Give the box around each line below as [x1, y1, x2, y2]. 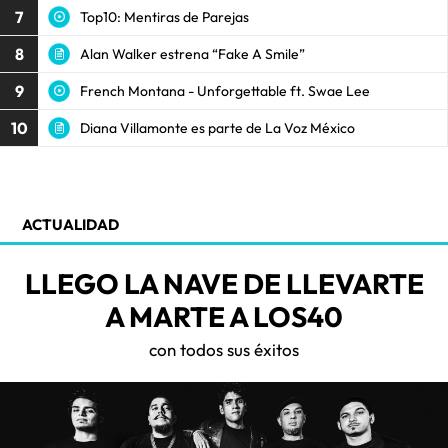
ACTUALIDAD [22, 215, 119, 234]
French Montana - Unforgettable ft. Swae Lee [80, 81, 370, 100]
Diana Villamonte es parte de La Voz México [80, 118, 355, 137]
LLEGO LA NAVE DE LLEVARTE [24, 266, 424, 301]
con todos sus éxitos [149, 339, 299, 360]
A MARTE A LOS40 [105, 299, 343, 334]
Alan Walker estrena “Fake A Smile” [80, 44, 305, 63]
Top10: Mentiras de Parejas [80, 7, 249, 26]
